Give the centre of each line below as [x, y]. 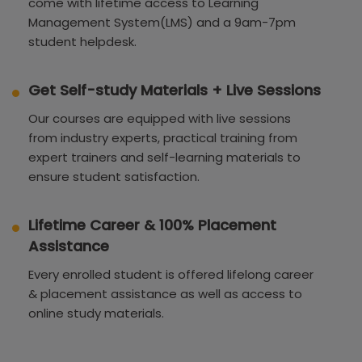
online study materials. [96, 313]
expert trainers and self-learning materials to [164, 157]
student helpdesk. [82, 41]
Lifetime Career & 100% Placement [152, 225]
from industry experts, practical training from [163, 137]
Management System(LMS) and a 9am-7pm [162, 22]
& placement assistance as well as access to [165, 293]
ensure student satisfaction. [114, 176]
